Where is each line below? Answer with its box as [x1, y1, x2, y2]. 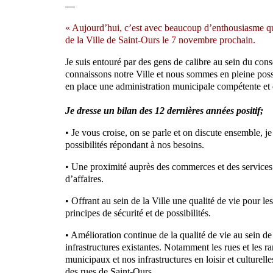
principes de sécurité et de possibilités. [65, 207, 211, 218]
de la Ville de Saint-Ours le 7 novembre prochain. [65, 34, 255, 45]
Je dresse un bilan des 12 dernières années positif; [65, 105, 263, 116]
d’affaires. [65, 173, 104, 184]
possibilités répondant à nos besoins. [65, 139, 204, 150]
